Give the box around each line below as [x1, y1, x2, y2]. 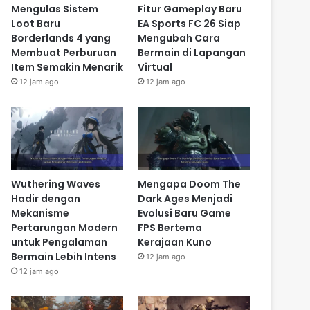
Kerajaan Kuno [137, 235, 212, 249]
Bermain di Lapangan [137, 46, 246, 60]
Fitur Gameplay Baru [137, 2, 242, 17]
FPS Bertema [137, 220, 202, 235]
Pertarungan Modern [11, 220, 118, 235]
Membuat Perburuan [11, 46, 117, 60]
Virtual [137, 60, 172, 75]
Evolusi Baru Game [137, 206, 231, 220]
